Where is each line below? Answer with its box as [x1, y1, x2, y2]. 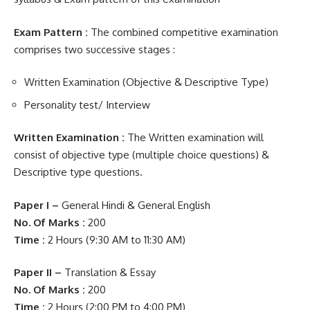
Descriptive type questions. [14, 165, 143, 179]
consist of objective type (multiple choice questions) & [14, 148, 269, 161]
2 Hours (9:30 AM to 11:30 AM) [45, 232, 185, 246]
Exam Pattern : [14, 25, 88, 39]
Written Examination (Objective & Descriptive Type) [24, 75, 268, 89]
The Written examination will [125, 131, 264, 144]
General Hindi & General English [59, 198, 210, 212]
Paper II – [14, 266, 62, 279]
